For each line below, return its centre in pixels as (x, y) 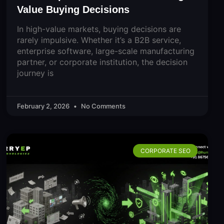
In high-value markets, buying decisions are (99, 29)
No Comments (102, 106)
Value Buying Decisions (73, 10)
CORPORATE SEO (165, 150)
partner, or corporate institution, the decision (102, 62)
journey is (35, 73)
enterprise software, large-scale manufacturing (105, 51)
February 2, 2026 (44, 106)
